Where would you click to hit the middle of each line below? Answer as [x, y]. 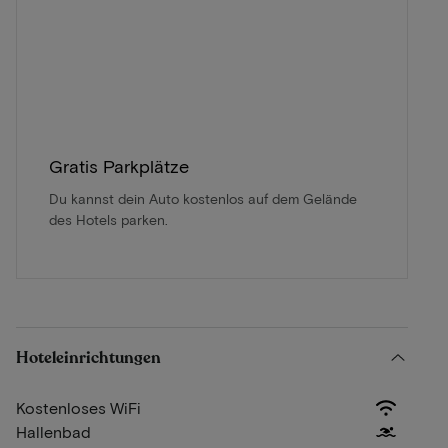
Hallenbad [53, 431]
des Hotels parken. [108, 219]
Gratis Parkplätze [119, 165]
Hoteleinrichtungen [88, 357]
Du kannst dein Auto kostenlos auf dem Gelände [203, 198]
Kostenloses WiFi [78, 407]
